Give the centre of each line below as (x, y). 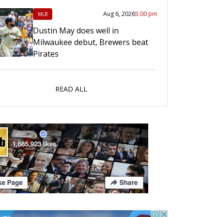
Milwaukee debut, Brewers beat (91, 42)
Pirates (46, 54)
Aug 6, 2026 (119, 14)
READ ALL (71, 89)
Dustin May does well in (76, 31)
